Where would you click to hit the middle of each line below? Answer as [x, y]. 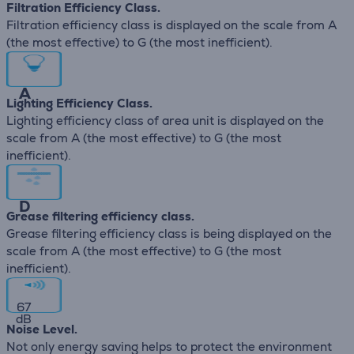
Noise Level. [42, 329]
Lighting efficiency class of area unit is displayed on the [165, 121]
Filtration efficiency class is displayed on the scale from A [171, 25]
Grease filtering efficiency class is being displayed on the [169, 233]
